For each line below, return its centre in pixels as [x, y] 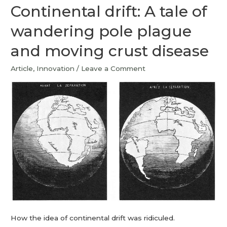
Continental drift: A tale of [109, 12]
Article [22, 69]
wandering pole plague [101, 31]
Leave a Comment [113, 69]
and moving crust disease [110, 51]
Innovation [56, 69]
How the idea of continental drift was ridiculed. [93, 218]
